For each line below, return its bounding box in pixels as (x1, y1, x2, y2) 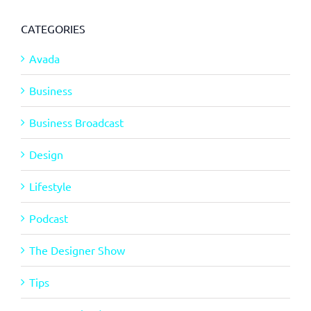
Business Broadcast (29, 115, 124, 129)
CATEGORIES (21, 21, 85, 35)
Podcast (29, 210, 68, 225)
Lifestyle (29, 178, 72, 193)
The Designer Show (29, 242, 125, 257)
